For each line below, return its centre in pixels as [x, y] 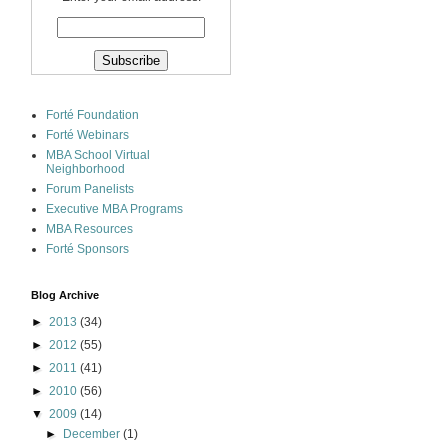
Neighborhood [85, 169]
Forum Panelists [90, 189]
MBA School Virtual [98, 155]
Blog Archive [65, 295]
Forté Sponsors [87, 249]
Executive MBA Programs [114, 209]
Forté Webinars [87, 135]
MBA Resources [89, 229]
